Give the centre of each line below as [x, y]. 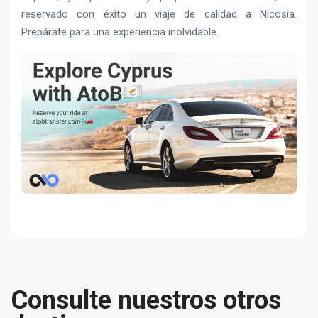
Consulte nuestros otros [146, 300]
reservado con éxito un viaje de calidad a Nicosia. [159, 15]
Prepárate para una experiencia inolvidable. [120, 32]
